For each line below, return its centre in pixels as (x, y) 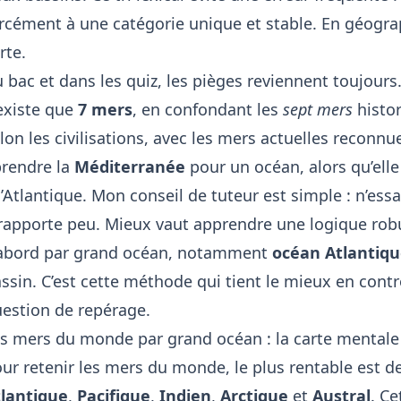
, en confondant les (207, 109)
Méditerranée (129, 166)
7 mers (105, 109)
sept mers (317, 109)
